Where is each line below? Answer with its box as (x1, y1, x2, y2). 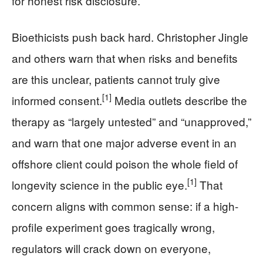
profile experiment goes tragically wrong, (12, 218, 215, 235)
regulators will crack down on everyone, (12, 240, 211, 256)
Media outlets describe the (112, 92, 247, 108)
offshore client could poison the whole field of (12, 155, 238, 171)
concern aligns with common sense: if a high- (12, 197, 238, 214)
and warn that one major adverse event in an (12, 134, 237, 150)
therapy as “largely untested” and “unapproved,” (12, 113, 251, 129)
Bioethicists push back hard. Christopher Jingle (12, 28, 248, 45)
